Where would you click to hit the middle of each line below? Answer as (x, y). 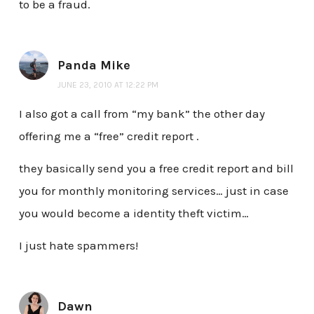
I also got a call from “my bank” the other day (142, 114)
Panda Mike (94, 65)
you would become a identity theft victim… (134, 213)
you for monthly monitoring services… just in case (153, 191)
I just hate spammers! (78, 245)
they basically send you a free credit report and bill (156, 169)
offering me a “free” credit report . (109, 136)
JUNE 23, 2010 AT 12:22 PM (108, 84)
